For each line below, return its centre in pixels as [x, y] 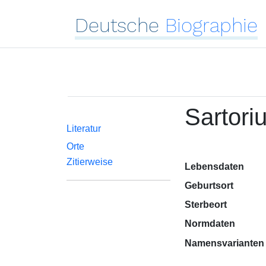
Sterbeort [205, 205]
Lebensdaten [214, 167]
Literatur [84, 129]
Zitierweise [90, 162]
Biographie [211, 25]
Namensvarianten [224, 243]
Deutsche [117, 25]
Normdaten [210, 224]
